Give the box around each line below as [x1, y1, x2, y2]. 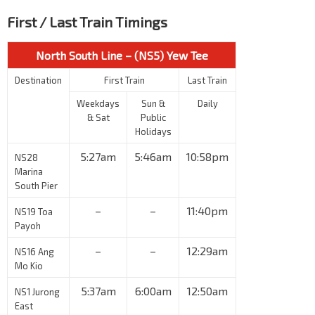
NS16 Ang [15, 246, 54, 258]
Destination [15, 75, 62, 86]
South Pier [15, 180, 58, 192]
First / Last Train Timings [7, 13, 167, 31]
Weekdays [77, 98, 120, 110]
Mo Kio [15, 260, 43, 272]
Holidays [134, 126, 172, 138]
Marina [15, 166, 43, 178]
